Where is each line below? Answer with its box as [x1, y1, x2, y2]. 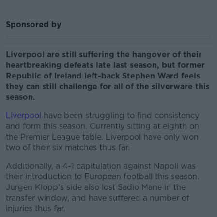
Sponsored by [6, 20, 62, 29]
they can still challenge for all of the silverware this [6, 82, 210, 91]
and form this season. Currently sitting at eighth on [6, 122, 199, 131]
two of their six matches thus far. [6, 143, 130, 152]
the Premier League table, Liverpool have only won [6, 132, 199, 141]
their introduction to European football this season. [6, 172, 199, 181]
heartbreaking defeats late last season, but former [6, 61, 205, 70]
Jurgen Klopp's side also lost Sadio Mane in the [6, 183, 186, 192]
